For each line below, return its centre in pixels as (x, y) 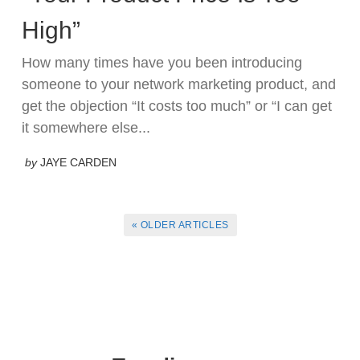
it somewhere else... (86, 128)
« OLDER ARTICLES (180, 225)
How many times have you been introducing (162, 63)
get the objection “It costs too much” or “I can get (177, 106)
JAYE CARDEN (78, 162)
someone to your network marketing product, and (179, 85)
